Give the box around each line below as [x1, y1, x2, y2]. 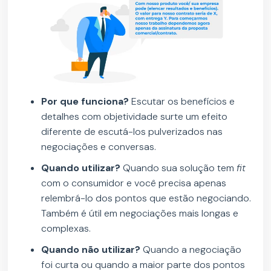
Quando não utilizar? [41, 243, 141, 256]
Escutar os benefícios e [129, 95, 235, 108]
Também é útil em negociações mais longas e [41, 207, 239, 220]
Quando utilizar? [41, 162, 123, 175]
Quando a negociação [140, 243, 242, 256]
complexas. [41, 222, 91, 235]
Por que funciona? [41, 95, 129, 108]
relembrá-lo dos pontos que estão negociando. [41, 192, 252, 205]
